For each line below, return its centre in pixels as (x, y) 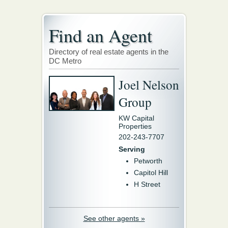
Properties (135, 126)
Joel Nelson (149, 84)
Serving (132, 149)
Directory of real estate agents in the (109, 52)
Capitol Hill (151, 173)
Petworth (148, 161)
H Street (147, 184)
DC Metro (65, 61)
